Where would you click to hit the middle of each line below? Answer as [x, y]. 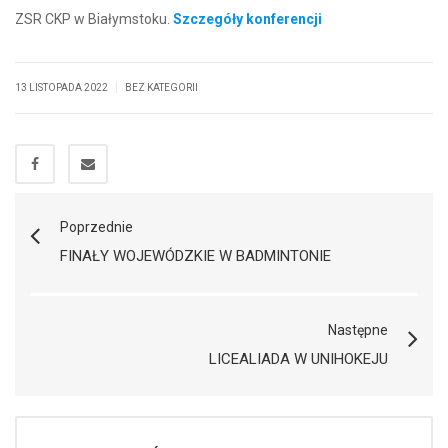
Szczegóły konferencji [247, 18]
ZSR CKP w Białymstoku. [94, 18]
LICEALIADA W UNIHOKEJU [298, 358]
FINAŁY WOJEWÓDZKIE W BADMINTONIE [195, 255]
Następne [358, 329]
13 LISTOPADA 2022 [62, 87]
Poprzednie [96, 226]
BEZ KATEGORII [161, 87]
